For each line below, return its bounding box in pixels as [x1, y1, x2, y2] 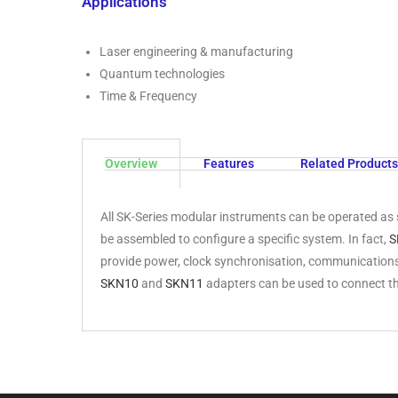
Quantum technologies [99, 67, 225, 81]
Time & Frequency [99, 89, 197, 103]
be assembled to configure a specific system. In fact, [100, 232, 389, 246]
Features [203, 156, 254, 171]
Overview [105, 156, 157, 171]
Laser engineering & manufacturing [99, 44, 293, 59]
